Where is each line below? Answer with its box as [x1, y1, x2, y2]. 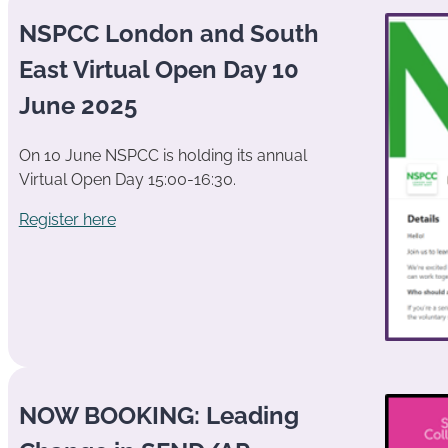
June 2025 [18, 91, 137, 121]
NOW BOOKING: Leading [18, 401, 299, 431]
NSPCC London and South [18, 19, 319, 49]
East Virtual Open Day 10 [18, 55, 299, 85]
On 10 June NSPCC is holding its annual [18, 146, 307, 166]
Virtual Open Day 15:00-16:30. [18, 170, 236, 190]
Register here [18, 210, 116, 230]
